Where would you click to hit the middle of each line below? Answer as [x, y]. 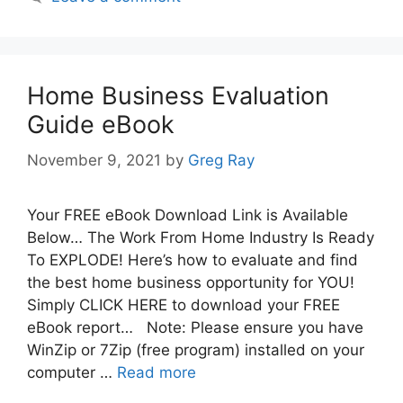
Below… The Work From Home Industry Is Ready [201, 238]
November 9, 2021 [94, 161]
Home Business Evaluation [178, 95]
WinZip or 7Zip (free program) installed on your [196, 350]
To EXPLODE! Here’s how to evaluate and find [193, 260]
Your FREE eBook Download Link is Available [188, 215]
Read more [157, 373]
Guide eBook [101, 124]
